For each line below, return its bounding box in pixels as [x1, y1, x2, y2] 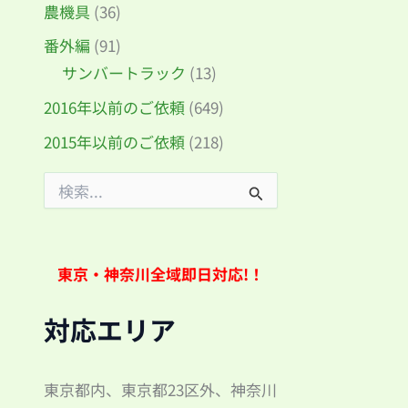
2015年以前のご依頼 [44, 129, 185, 153]
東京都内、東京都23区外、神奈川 [44, 378, 277, 402]
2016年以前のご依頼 [44, 96, 185, 119]
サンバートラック [62, 61, 186, 85]
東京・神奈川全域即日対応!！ [57, 262, 264, 286]
